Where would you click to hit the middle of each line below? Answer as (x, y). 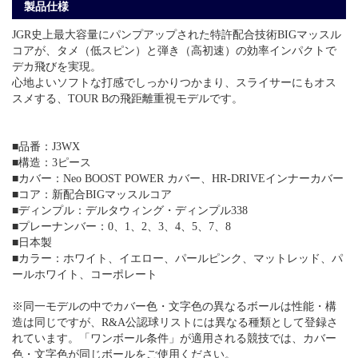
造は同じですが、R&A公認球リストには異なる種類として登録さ (175, 322)
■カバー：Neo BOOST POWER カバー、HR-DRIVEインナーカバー (178, 178)
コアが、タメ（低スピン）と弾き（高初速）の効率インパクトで (174, 50)
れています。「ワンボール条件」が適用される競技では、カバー (174, 338)
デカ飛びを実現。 (57, 66)
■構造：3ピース (52, 162)
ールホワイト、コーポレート (85, 274)
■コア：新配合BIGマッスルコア (92, 194)
